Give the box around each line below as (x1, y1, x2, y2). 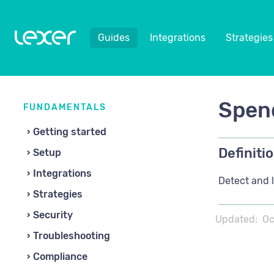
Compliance (33, 251, 87, 262)
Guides (98, 32, 130, 43)
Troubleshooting (33, 230, 110, 242)
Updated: (215, 213, 257, 225)
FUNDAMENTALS (23, 102, 106, 113)
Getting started (33, 126, 106, 138)
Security (33, 209, 73, 221)
